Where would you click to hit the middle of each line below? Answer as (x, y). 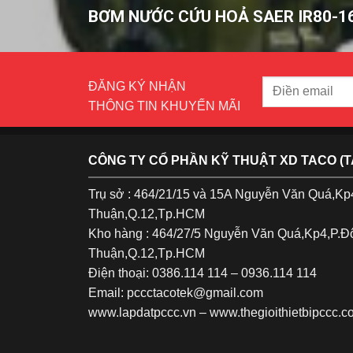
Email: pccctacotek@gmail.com (176, 292)
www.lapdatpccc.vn (142, 312)
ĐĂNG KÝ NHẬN (137, 86)
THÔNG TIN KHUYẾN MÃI (164, 106)
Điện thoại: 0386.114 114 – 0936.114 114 (203, 273)
